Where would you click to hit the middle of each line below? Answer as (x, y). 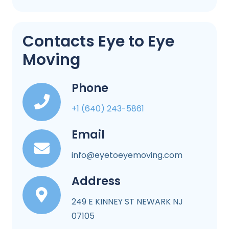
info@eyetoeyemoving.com (127, 155)
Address (96, 181)
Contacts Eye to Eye (98, 41)
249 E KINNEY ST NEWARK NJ (127, 201)
